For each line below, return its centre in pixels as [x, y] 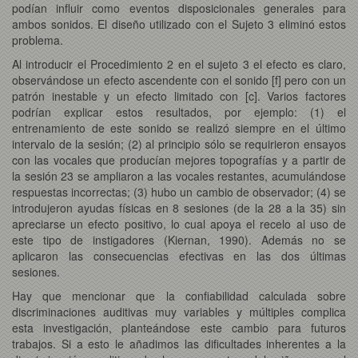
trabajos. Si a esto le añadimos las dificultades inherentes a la [179, 343]
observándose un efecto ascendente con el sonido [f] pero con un [179, 80]
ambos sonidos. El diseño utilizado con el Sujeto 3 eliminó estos [179, 24]
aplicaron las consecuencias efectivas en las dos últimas [179, 255]
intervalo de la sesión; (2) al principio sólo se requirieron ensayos [179, 143]
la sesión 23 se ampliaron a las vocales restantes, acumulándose [179, 175]
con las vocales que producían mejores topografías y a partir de [179, 159]
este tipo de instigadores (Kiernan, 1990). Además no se [179, 239]
